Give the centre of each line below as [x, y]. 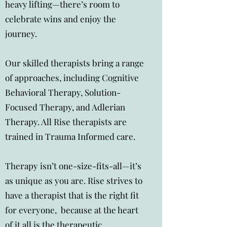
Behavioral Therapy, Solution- [63, 92]
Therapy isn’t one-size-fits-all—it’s [73, 166]
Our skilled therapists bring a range [74, 63]
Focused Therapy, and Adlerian [65, 107]
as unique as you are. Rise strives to [74, 180]
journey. [21, 33]
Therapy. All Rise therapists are [66, 122]
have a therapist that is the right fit [72, 195]
